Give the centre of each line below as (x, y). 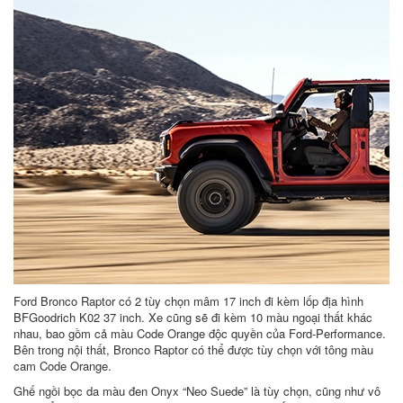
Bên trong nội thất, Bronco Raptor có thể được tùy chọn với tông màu (193, 350)
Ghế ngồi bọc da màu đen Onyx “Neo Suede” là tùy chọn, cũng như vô (197, 391)
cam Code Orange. (63, 366)
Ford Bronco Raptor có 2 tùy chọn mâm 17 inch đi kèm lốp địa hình (188, 301)
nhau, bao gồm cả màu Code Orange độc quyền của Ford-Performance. (200, 334)
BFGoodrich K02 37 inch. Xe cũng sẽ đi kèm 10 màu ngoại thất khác (193, 318)
